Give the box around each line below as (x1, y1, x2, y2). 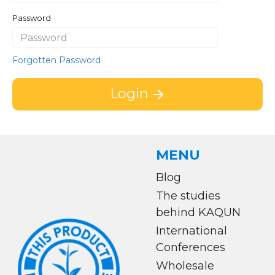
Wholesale (156, 259, 214, 273)
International (156, 224, 227, 238)
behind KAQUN (156, 206, 241, 219)
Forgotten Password (12, 55, 101, 66)
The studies (156, 189, 220, 203)
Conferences (156, 241, 225, 254)
